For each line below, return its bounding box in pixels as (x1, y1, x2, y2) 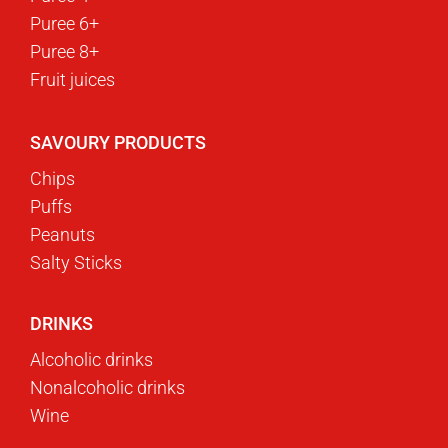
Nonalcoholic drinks (30, 376, 185, 398)
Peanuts (30, 223, 95, 245)
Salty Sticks (30, 251, 122, 273)
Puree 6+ (30, 12, 99, 34)
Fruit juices (30, 68, 115, 90)
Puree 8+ (30, 40, 99, 62)
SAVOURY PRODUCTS (30, 131, 206, 153)
